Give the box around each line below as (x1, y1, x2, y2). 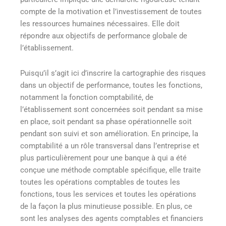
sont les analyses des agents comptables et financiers (20, 213, 203, 223)
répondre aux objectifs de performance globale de (20, 31, 187, 41)
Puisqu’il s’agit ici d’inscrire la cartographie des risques (20, 68, 206, 78)
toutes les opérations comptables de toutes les (20, 177, 180, 187)
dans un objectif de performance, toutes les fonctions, (20, 80, 202, 90)
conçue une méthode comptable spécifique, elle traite (20, 165, 201, 175)
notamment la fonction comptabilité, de (20, 92, 153, 102)
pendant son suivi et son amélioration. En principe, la (20, 129, 198, 138)
